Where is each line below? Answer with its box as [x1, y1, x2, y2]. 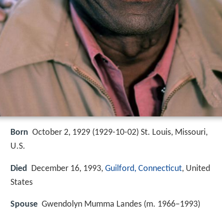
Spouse [10, 199, 38, 209]
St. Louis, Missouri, [141, 128, 208, 138]
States [10, 177, 33, 187]
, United [182, 164, 210, 173]
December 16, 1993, [31, 164, 105, 173]
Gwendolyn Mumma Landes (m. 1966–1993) [42, 199, 200, 209]
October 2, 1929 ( [32, 128, 95, 138]
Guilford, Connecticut [105, 164, 182, 173]
